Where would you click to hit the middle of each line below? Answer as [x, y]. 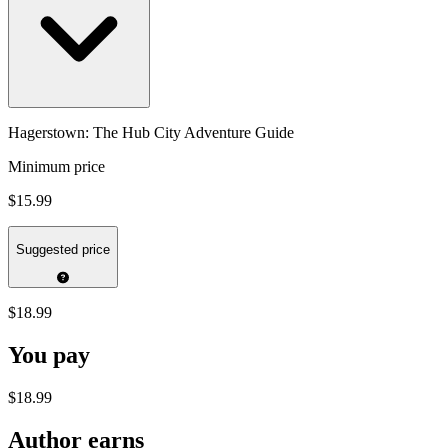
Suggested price [63, 250]
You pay [49, 355]
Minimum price [56, 166]
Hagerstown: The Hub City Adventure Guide [151, 132]
